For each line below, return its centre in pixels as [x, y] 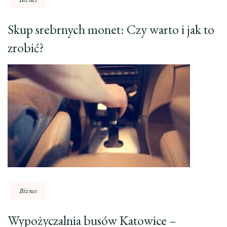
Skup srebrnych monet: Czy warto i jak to [111, 29]
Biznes [28, 190]
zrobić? [26, 47]
